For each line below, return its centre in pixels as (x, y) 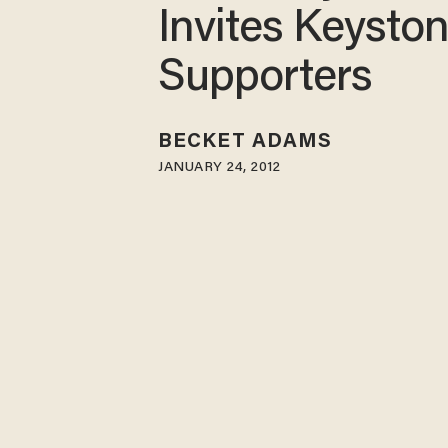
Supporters (265, 80)
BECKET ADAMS (245, 141)
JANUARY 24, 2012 (219, 167)
